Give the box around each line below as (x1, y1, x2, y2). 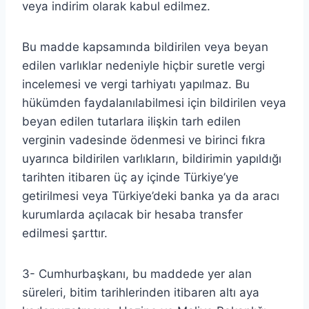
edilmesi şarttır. (22, 226, 108, 240)
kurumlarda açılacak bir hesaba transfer (22, 207, 243, 221)
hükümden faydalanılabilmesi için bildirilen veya (22, 95, 286, 110)
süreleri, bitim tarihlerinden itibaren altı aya (22, 285, 259, 299)
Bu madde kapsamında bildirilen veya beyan (22, 39, 268, 54)
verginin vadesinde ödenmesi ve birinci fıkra (22, 132, 266, 147)
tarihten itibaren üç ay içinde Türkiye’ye (22, 170, 239, 184)
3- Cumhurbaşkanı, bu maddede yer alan (22, 266, 252, 281)
